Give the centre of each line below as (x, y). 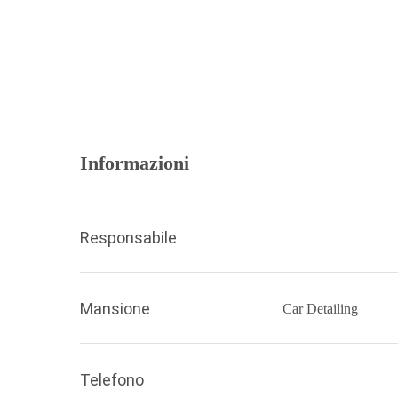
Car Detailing (321, 308)
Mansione (115, 309)
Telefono (112, 379)
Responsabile (129, 238)
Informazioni (135, 163)
